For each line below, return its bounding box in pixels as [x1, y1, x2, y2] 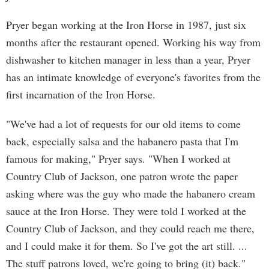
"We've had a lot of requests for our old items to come [6, 116, 241, 131]
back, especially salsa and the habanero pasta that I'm [6, 134, 238, 148]
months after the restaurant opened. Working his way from [6, 35, 261, 49]
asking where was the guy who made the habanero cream [6, 186, 255, 201]
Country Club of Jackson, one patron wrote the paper [6, 169, 238, 183]
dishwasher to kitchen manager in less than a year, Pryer [6, 52, 250, 67]
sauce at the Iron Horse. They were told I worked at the [6, 204, 246, 218]
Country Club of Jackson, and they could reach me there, [6, 221, 255, 235]
